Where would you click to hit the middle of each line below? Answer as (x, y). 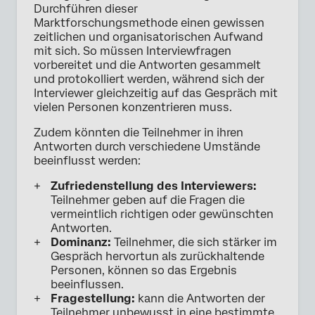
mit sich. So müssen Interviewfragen (133, 51)
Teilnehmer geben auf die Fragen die (148, 200)
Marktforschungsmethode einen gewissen (149, 23)
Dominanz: (81, 243)
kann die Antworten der (200, 299)
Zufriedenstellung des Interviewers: (154, 186)
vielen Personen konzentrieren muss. (133, 108)
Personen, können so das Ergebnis (144, 271)
